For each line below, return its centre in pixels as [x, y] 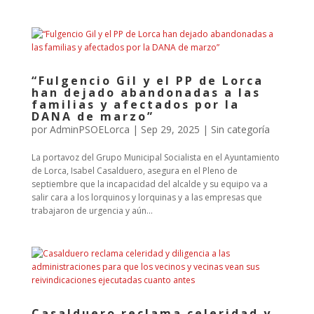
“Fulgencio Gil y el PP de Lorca [147, 81]
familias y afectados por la [135, 104]
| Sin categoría [234, 129]
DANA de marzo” [93, 116]
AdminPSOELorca [89, 129]
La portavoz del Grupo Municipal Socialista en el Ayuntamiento [155, 157]
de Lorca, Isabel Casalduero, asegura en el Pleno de [134, 171]
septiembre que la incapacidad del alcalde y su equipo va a [149, 184]
